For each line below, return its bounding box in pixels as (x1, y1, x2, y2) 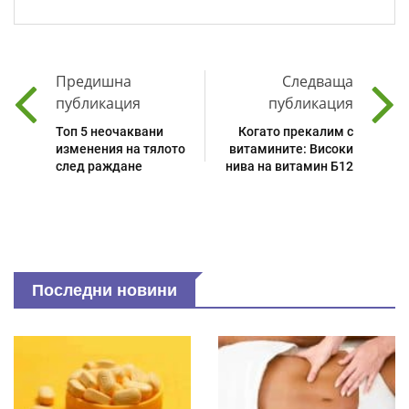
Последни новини (32, 280, 177, 299)
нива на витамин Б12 (225, 158, 353, 173)
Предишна (56, 70, 131, 91)
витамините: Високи (229, 141, 353, 156)
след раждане (56, 158, 142, 173)
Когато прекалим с (238, 123, 353, 139)
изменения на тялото (56, 141, 185, 156)
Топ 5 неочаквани (56, 123, 163, 139)
